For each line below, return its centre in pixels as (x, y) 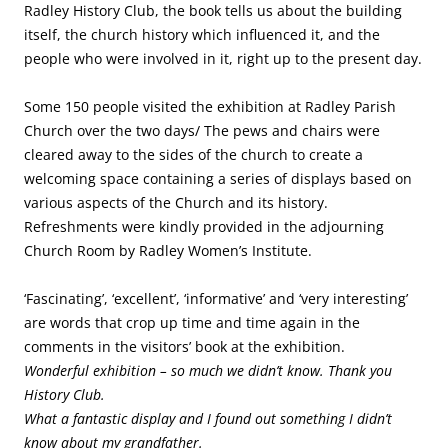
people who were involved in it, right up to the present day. (223, 58)
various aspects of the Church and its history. (176, 202)
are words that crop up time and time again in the (192, 322)
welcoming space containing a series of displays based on (218, 178)
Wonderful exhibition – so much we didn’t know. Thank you (208, 370)
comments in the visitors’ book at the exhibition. (184, 346)
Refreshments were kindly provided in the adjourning (204, 226)
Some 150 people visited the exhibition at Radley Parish (210, 106)
